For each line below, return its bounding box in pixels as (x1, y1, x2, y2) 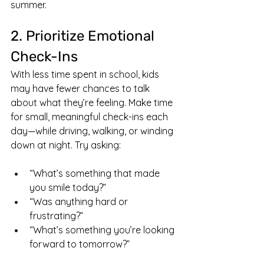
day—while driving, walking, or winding (11, 125, 176, 137)
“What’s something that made (29, 167, 162, 179)
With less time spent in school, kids (11, 68, 161, 80)
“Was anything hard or (29, 196, 130, 207)
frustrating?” (29, 210, 83, 222)
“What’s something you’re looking (29, 224, 177, 236)
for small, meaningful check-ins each (11, 111, 170, 123)
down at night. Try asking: (11, 139, 121, 151)
